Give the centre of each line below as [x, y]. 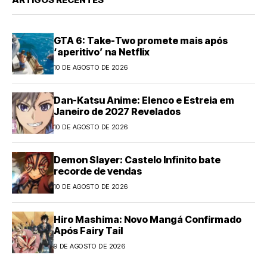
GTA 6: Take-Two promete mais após [141, 41]
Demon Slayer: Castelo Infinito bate [137, 160]
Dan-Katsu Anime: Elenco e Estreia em [144, 100]
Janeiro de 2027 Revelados [117, 112]
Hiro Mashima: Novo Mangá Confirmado [148, 220]
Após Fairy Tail [88, 231]
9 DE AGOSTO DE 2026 [90, 246]
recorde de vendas [98, 171]
